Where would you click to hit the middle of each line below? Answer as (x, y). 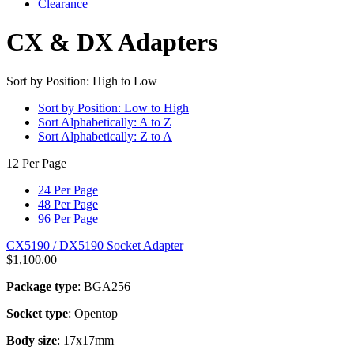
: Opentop (93, 313)
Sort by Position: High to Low (82, 81)
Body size (32, 340)
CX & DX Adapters (112, 42)
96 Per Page (68, 218)
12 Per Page (36, 163)
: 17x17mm (85, 340)
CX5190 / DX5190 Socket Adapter (95, 245)
